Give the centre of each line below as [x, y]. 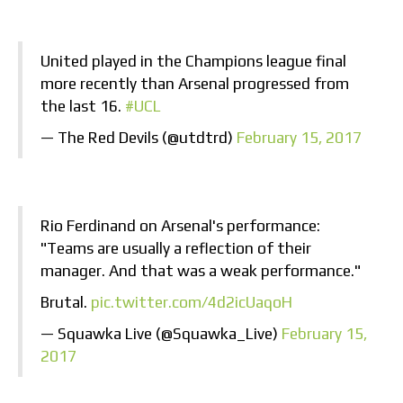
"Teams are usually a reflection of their [176, 249]
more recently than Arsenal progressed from [195, 84]
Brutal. [66, 303]
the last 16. [83, 107]
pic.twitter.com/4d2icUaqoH [192, 303]
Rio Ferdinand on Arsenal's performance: [180, 226]
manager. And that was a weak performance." [201, 271]
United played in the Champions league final [193, 62]
